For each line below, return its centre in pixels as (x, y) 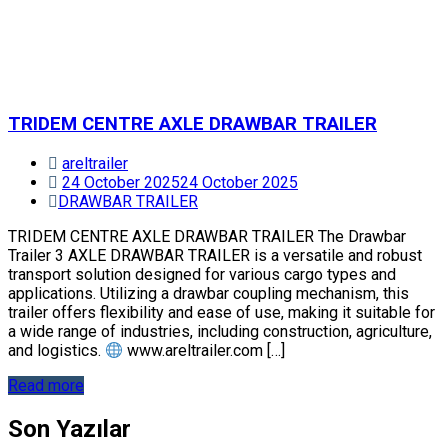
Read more (46, 386)
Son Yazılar (69, 429)
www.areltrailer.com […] (204, 351)
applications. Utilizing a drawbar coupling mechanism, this (208, 294)
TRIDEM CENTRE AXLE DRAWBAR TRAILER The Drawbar (207, 237)
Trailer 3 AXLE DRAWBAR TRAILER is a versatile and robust (215, 256)
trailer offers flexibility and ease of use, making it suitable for (221, 313)
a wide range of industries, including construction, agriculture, (220, 332)
